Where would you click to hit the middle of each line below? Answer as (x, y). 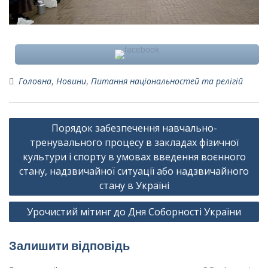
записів (28, 138)
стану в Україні (134, 186)
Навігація (33, 120)
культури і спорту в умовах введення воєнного (134, 157)
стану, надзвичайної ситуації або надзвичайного (134, 171)
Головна (35, 81)
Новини (71, 81)
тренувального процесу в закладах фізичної (134, 143)
